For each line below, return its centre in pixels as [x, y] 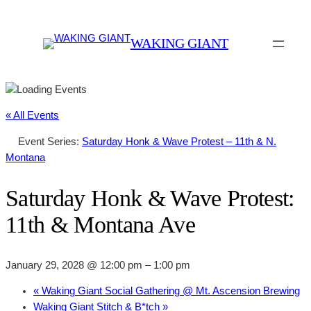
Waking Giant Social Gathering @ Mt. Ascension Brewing [169, 291]
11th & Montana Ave [100, 224]
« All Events [32, 116]
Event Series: [50, 142]
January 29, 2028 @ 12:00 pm [74, 265]
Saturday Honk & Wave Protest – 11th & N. [179, 142]
